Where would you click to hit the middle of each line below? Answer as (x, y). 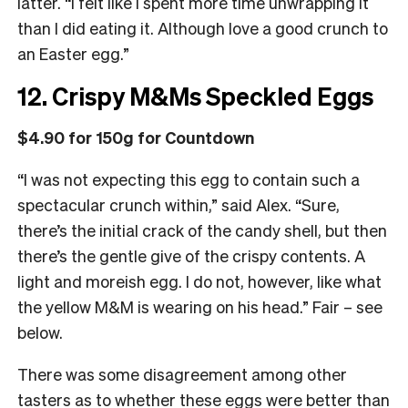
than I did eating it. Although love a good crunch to (203, 27)
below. (40, 331)
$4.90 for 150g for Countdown (136, 137)
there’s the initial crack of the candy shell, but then (202, 229)
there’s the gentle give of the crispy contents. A (191, 255)
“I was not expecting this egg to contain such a (189, 178)
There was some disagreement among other (182, 373)
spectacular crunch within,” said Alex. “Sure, (178, 204)
